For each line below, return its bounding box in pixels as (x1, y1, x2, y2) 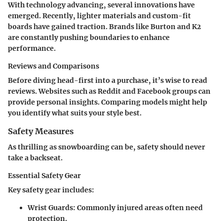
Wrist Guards (28, 203, 73, 213)
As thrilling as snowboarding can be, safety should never (8, 143, 205, 152)
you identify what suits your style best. (8, 108, 142, 117)
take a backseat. (8, 153, 63, 163)
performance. (8, 43, 56, 53)
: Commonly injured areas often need (73, 203, 203, 213)
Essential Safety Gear (8, 171, 81, 181)
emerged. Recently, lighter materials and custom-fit (8, 11, 191, 20)
